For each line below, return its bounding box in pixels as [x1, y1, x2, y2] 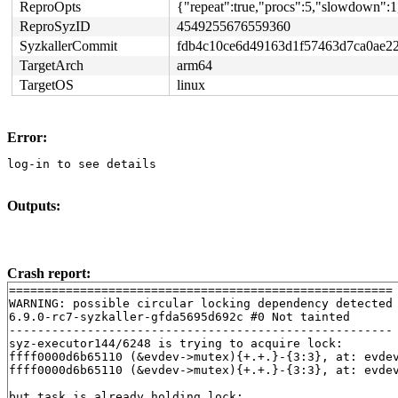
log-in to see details [7, 157, 156, 171]
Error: [7, 130, 47, 145]
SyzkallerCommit [20, 38, 117, 53]
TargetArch [20, 58, 84, 73]
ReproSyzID [20, 19, 91, 34]
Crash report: [7, 266, 91, 281]
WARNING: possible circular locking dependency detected [9, 297, 393, 310]
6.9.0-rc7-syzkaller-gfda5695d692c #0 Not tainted [9, 310, 350, 323]
